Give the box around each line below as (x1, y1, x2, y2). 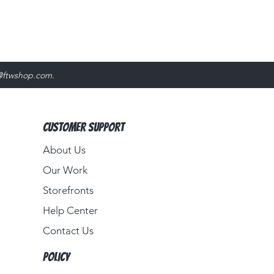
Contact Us (43, 224, 94, 237)
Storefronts (43, 184, 94, 197)
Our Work (43, 164, 88, 177)
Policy (43, 250, 70, 264)
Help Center (43, 204, 98, 217)
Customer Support (43, 120, 125, 135)
